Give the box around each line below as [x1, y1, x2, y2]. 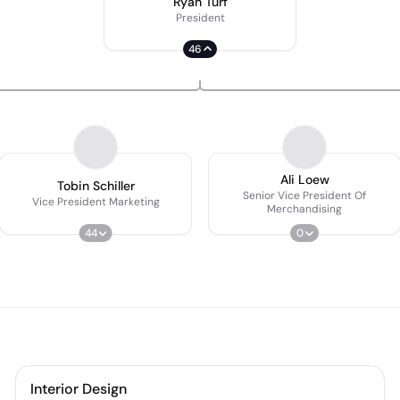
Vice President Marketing [31, 195, 160, 209]
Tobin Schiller [56, 178, 135, 194]
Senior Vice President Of [243, 187, 366, 203]
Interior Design [30, 379, 128, 398]
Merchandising [267, 201, 342, 216]
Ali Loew [279, 171, 329, 187]
